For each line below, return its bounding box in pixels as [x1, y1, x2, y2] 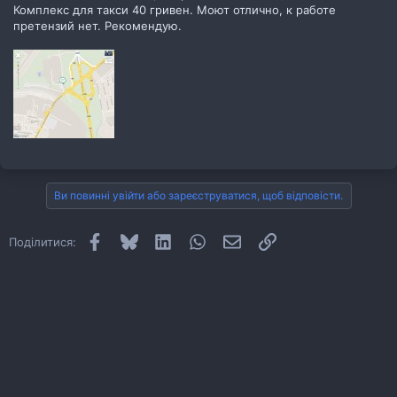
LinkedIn [171, 232, 218, 247]
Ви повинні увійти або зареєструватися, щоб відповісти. [53, 188, 343, 202]
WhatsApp [206, 232, 263, 247]
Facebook [102, 232, 157, 247]
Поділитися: [9, 234, 76, 249]
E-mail [239, 232, 274, 247]
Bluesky [136, 232, 180, 247]
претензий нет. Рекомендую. [13, 18, 182, 33]
